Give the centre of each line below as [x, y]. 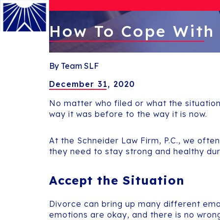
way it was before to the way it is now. [128, 114]
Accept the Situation [117, 180]
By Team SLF [74, 66]
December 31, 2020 [92, 84]
